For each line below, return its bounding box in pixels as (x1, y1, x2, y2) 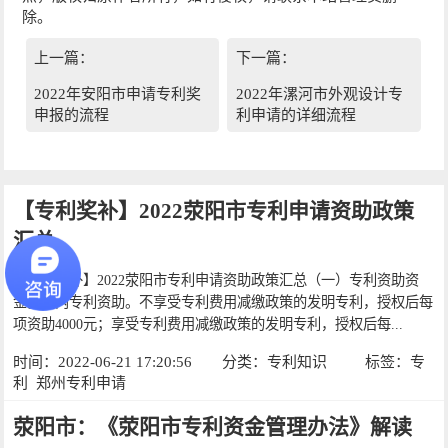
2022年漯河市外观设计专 (235, 86, 403, 103)
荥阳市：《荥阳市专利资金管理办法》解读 (13, 415, 413, 440)
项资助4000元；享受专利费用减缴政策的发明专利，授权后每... (13, 315, 404, 332)
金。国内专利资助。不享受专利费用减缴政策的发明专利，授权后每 (13, 293, 434, 310)
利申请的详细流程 (235, 107, 356, 124)
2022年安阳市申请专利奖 (34, 86, 202, 103)
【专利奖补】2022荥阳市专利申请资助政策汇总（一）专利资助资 (13, 271, 420, 288)
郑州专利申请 (35, 374, 126, 391)
